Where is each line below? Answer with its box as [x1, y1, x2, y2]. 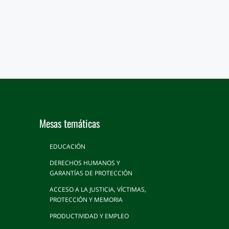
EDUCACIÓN [50, 142, 86, 151]
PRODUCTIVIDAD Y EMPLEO [50, 212, 129, 221]
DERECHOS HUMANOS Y [50, 158, 121, 168]
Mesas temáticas [39, 116, 100, 131]
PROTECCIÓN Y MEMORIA [50, 195, 123, 204]
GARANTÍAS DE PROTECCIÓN [50, 169, 133, 178]
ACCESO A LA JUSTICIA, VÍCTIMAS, [50, 185, 147, 194]
